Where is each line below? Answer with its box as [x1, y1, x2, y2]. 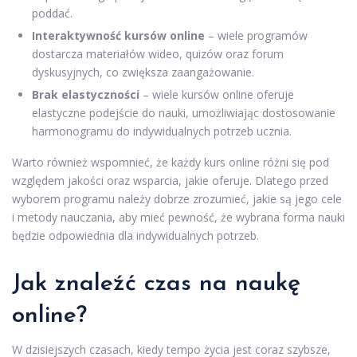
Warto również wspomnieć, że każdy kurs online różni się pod [12, 155, 329, 171]
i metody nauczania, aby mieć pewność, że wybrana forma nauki [12, 210, 345, 226]
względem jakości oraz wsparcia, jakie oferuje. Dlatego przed [12, 173, 328, 189]
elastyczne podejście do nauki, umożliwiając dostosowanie [32, 105, 335, 121]
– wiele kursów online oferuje [139, 87, 294, 103]
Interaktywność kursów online [32, 28, 205, 44]
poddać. [32, 6, 73, 22]
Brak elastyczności [32, 87, 139, 103]
